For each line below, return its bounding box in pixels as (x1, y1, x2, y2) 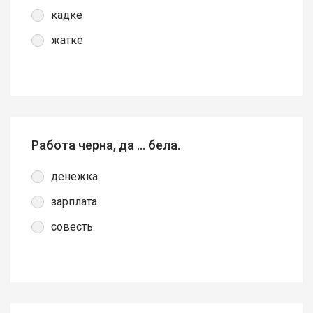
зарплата (51, 195, 97, 209)
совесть (51, 220, 93, 234)
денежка (51, 170, 98, 184)
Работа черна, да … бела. (31, 137, 180, 152)
